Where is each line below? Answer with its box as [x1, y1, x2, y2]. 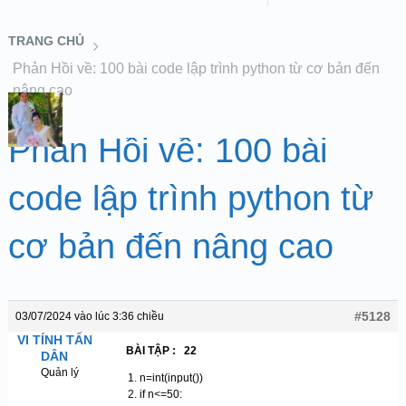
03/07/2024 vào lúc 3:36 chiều [14, 310, 164, 323]
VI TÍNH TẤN [16, 333, 92, 347]
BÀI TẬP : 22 [125, 344, 197, 357]
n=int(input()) [139, 372, 203, 384]
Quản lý [41, 366, 80, 379]
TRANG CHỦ [7, 34, 84, 48]
